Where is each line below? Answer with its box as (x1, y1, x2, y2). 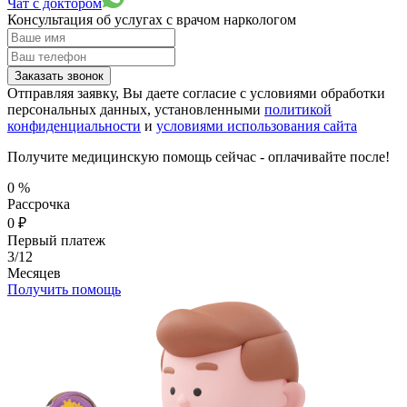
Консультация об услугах (7, 11, 166, 27)
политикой (264, 101, 332, 117)
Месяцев (7, 264, 61, 281)
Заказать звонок (15, 68, 104, 83)
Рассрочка (7, 195, 70, 212)
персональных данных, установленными (7, 101, 264, 117)
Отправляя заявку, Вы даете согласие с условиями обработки (7, 84, 385, 101)
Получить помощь (7, 281, 121, 297)
